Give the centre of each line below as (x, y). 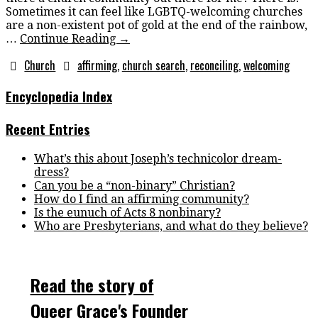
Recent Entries (48, 129)
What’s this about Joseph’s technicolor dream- (158, 158)
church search (153, 65)
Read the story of (92, 284)
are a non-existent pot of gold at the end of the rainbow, (157, 25)
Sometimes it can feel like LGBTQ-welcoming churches (154, 11)
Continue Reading (69, 38)
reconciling (214, 65)
